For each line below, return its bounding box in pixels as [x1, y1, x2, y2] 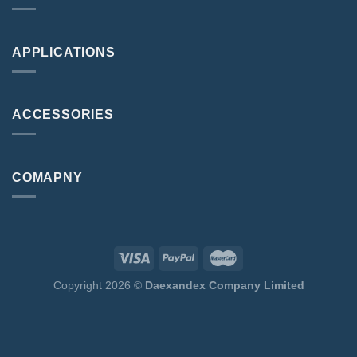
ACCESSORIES [12, 108, 114, 122]
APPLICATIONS [12, 45, 116, 59]
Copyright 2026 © [53, 279, 145, 292]
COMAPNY [12, 170, 83, 184]
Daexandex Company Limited [144, 279, 304, 292]
